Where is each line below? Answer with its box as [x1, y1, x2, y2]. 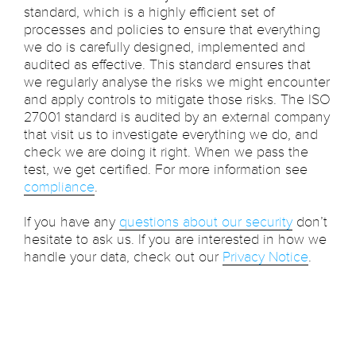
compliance [24, 177, 95, 195]
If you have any [24, 212, 119, 230]
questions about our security [119, 212, 292, 230]
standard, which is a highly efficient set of [24, 2, 274, 21]
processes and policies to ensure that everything [24, 20, 320, 38]
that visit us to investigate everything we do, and [24, 125, 318, 143]
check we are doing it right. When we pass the [24, 142, 308, 161]
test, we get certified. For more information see [24, 160, 308, 178]
